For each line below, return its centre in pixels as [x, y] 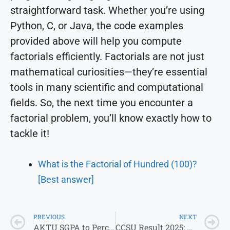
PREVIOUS [49, 217]
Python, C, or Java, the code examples [97, 25]
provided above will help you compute [96, 41]
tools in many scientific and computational [107, 87]
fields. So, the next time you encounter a [102, 102]
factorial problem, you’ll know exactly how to [111, 118]
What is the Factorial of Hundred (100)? [118, 164]
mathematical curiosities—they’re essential [109, 72]
